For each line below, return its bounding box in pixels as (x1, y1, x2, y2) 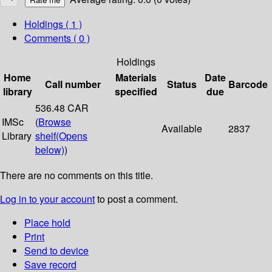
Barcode (228, 77, 268, 92)
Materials (115, 70, 157, 85)
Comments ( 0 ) (24, 31, 90, 46)
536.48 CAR (35, 101, 89, 115)
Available (161, 121, 202, 136)
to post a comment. (95, 192, 178, 206)
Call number (45, 77, 101, 92)
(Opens (56, 129, 87, 143)
